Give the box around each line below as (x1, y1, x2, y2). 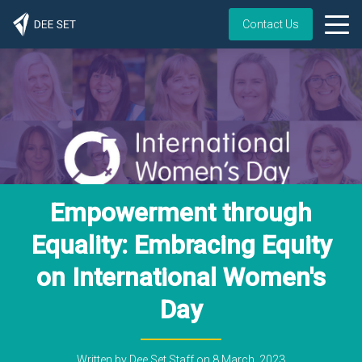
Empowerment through (50, 198, 312, 229)
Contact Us (242, 18, 300, 31)
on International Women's (36, 263, 326, 293)
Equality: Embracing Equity (31, 230, 331, 261)
